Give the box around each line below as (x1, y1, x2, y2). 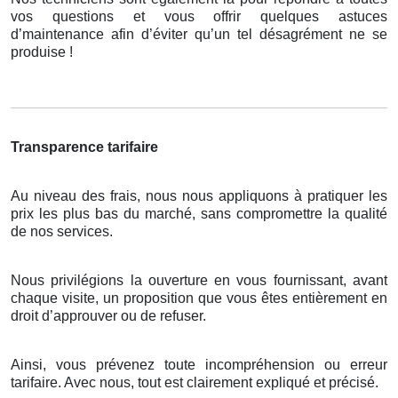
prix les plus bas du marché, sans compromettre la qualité (11, 206, 387, 222)
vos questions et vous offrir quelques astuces (11, 9, 387, 25)
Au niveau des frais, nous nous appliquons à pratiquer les (11, 188, 387, 204)
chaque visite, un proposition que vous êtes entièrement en (11, 291, 387, 306)
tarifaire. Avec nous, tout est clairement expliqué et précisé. (11, 375, 378, 391)
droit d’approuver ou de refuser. (11, 308, 206, 324)
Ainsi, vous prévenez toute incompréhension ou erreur (11, 357, 387, 373)
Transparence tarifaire (11, 139, 158, 155)
